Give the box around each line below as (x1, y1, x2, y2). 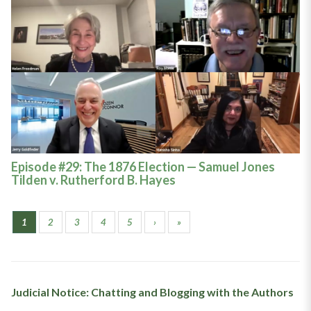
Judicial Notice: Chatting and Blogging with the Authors (10, 285, 294, 299)
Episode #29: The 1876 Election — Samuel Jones (10, 158, 275, 174)
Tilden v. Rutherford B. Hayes (10, 171, 176, 187)
